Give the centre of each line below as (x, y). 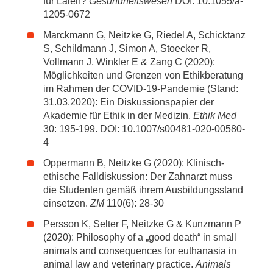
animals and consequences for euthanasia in (140, 251)
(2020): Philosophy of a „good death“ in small (140, 237)
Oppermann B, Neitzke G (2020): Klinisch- (134, 163)
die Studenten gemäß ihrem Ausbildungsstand (143, 190)
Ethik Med (214, 115)
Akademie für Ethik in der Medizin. (117, 115)
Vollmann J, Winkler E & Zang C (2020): (129, 62)
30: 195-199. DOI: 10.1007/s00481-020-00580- (144, 129)
